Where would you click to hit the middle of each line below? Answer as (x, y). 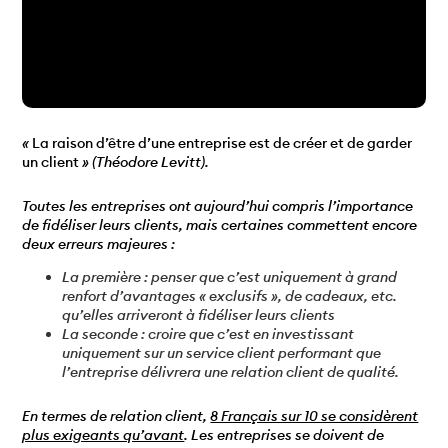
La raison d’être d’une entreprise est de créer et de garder (222, 142)
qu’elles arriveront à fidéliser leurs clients (199, 315)
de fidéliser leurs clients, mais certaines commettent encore (220, 224)
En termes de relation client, (116, 416)
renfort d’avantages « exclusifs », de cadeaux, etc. (230, 296)
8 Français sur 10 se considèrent (314, 416)
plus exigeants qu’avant (103, 435)
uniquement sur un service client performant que (222, 353)
